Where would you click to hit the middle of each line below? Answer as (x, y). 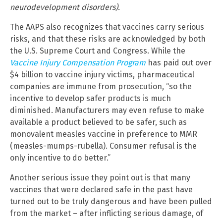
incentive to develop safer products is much (90, 99)
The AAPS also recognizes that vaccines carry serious (107, 27)
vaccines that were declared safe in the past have (101, 190)
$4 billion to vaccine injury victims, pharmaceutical (102, 75)
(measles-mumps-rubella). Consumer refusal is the (103, 146)
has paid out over (179, 63)
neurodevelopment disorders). (65, 7)
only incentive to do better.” (60, 158)
